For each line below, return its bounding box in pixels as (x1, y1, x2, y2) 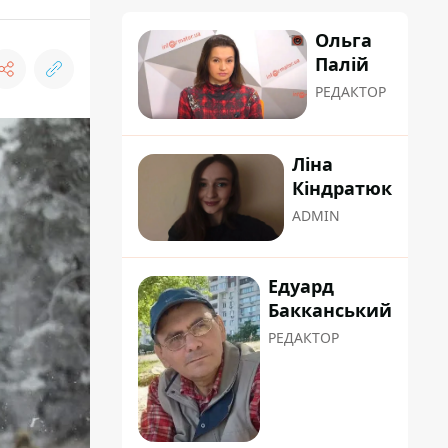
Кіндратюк (292, 176, 392, 201)
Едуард (268, 274, 334, 299)
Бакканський (268, 298, 392, 323)
